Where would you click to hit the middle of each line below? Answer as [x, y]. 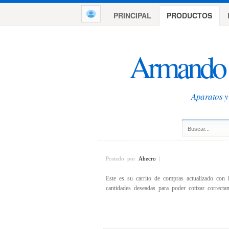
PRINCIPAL [132, 15]
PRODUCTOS [189, 15]
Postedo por [122, 158]
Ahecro [147, 158]
